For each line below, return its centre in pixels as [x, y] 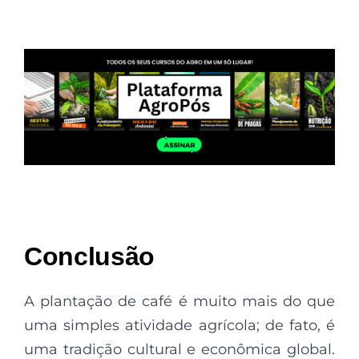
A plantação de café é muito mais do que [179, 302]
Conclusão [90, 257]
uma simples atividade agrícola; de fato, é [179, 326]
